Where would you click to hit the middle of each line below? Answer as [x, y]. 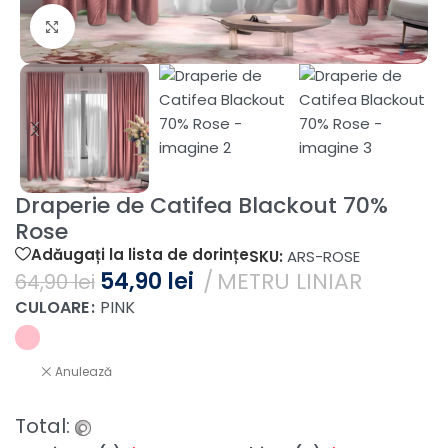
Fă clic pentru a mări [147, 27]
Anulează [83, 372]
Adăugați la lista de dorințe [140, 254]
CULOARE [52, 308]
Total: [45, 426]
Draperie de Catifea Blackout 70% [201, 206]
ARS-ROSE [323, 257]
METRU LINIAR [289, 282]
